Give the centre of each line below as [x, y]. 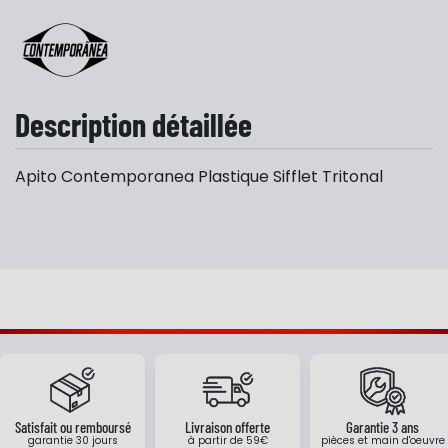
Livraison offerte [227, 427]
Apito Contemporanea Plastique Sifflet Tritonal [199, 176]
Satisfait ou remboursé [72, 427]
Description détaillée [133, 124]
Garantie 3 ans [382, 427]
